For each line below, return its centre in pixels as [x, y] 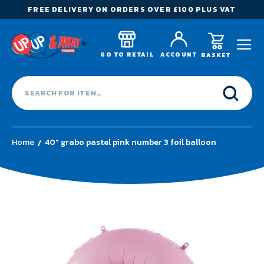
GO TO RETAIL [127, 55]
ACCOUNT [179, 55]
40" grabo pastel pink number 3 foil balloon [131, 142]
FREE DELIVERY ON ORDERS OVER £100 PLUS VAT [132, 9]
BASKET [216, 55]
